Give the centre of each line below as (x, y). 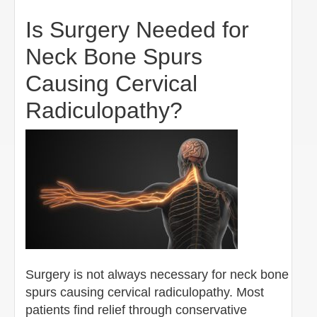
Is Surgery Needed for (137, 29)
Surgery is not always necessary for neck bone (157, 274)
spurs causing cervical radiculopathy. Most (145, 292)
